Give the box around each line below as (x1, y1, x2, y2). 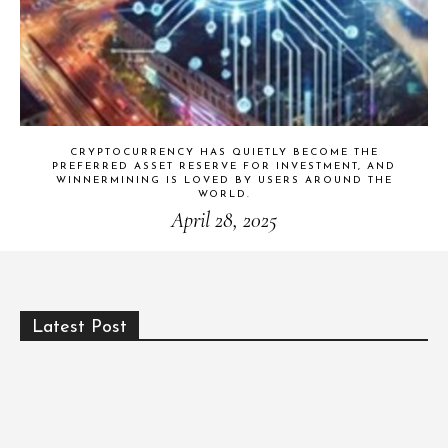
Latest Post (32, 317, 127, 337)
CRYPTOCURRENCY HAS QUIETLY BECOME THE (69, 146, 379, 158)
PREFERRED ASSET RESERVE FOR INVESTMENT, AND (52, 160, 396, 172)
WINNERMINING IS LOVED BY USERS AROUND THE (55, 174, 393, 186)
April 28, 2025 (171, 206, 277, 233)
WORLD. (197, 188, 251, 200)
